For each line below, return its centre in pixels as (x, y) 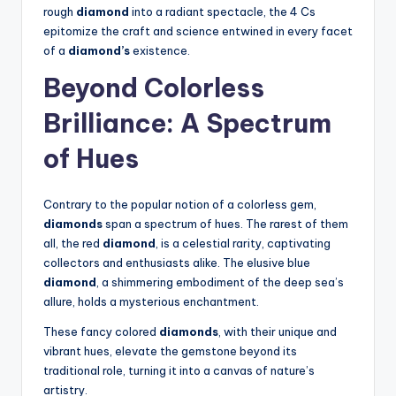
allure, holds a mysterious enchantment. (151, 302)
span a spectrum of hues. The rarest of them (225, 224)
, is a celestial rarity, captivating (243, 244)
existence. (160, 51)
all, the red (73, 244)
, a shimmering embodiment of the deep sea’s (220, 282)
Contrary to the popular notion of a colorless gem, (180, 205)
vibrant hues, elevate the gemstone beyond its (170, 351)
